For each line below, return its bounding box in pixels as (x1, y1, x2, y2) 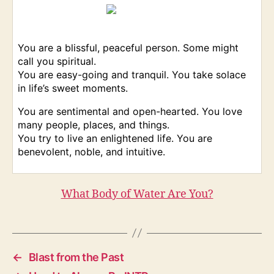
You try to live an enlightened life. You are (18, 131, 212, 144)
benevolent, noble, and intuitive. (18, 145, 165, 158)
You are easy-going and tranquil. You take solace (18, 68, 246, 81)
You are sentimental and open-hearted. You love (18, 105, 242, 117)
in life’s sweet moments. (18, 81, 128, 94)
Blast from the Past (28, 250, 124, 264)
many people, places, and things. (18, 118, 169, 131)
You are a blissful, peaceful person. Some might (18, 41, 239, 54)
